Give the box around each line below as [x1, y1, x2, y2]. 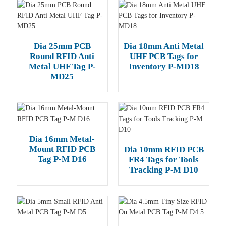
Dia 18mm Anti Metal [124, 41, 204, 51]
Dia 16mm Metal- [29, 134, 95, 144]
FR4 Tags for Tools [129, 155, 199, 164]
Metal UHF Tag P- [28, 62, 96, 71]
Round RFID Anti [30, 51, 95, 61]
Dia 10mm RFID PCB [124, 145, 204, 154]
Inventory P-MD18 [128, 62, 199, 71]
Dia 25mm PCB [33, 41, 91, 51]
